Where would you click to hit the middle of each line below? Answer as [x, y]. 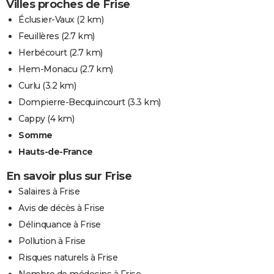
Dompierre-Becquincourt [72, 102]
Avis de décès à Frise [61, 208]
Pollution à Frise [52, 241]
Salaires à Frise [49, 191]
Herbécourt [43, 52]
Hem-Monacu [48, 69]
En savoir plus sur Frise [69, 176]
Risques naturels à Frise [68, 257]
